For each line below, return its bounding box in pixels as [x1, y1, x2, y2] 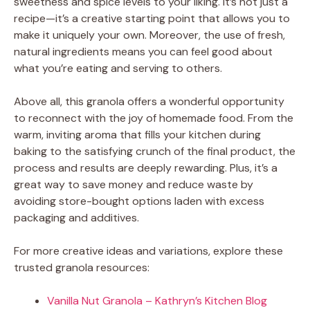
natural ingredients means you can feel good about [14, 44, 273, 59]
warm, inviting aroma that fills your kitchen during [14, 127, 261, 142]
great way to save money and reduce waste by [14, 176, 253, 192]
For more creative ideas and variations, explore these [14, 243, 283, 258]
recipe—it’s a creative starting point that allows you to [14, 10, 290, 26]
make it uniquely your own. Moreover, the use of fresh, [14, 27, 285, 42]
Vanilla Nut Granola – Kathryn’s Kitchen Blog [47, 293, 267, 308]
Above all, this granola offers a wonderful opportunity [14, 93, 284, 109]
